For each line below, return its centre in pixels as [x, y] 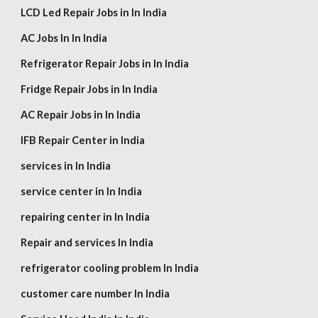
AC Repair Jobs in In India [81, 115]
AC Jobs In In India [64, 38]
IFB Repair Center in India [83, 140]
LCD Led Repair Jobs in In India [94, 12]
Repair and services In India [87, 242]
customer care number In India [95, 294]
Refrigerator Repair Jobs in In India [105, 64]
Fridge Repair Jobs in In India [89, 89]
